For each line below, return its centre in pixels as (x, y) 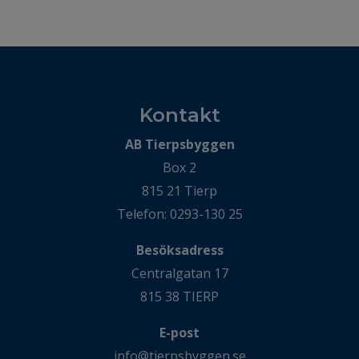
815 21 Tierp (179, 191)
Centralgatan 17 (179, 273)
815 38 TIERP (179, 296)
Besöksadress (179, 250)
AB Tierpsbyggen (179, 144)
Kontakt (179, 115)
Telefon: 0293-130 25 (179, 214)
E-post (179, 333)
